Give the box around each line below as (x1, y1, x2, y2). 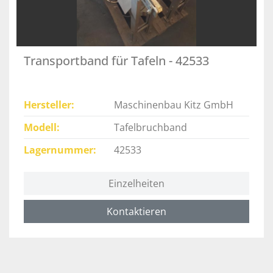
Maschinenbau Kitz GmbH (114, 98, 233, 112)
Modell (24, 121, 57, 135)
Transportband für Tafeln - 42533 (24, 52, 209, 69)
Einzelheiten (108, 177, 165, 191)
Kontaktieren (107, 205, 166, 219)
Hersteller (24, 98, 71, 112)
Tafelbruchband (114, 121, 187, 135)
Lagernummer (24, 143, 93, 157)
